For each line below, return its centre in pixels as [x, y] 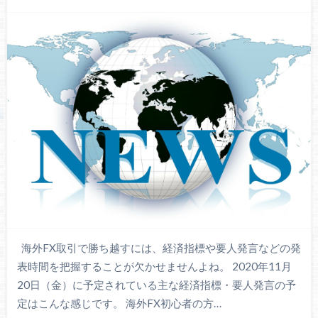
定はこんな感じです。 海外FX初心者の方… [119, 303]
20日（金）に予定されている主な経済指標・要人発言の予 [156, 284]
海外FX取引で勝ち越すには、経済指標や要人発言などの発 [159, 247]
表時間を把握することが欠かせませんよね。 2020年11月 [154, 266]
